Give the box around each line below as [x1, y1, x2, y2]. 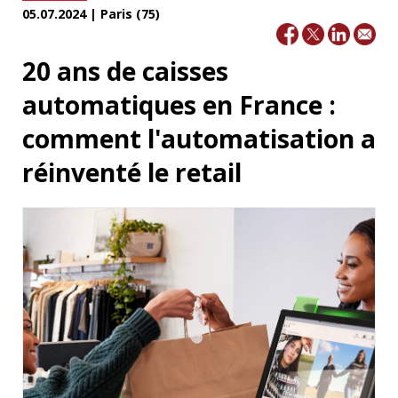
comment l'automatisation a [22, 121, 376, 155]
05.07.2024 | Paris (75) [22, 5, 160, 23]
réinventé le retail [22, 155, 242, 189]
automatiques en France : [22, 87, 336, 122]
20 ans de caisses [22, 53, 228, 88]
